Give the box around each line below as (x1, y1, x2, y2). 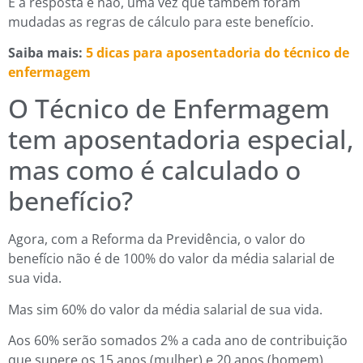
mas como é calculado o (8, 152, 301, 188)
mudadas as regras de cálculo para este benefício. (8, 12, 314, 31)
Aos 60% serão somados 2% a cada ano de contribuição (8, 331, 348, 350)
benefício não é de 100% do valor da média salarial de (8, 250, 335, 268)
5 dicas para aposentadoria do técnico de (83, 44, 349, 62)
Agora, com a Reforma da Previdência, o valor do (8, 230, 305, 249)
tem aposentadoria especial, (8, 122, 354, 157)
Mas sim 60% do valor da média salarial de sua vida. (8, 300, 322, 318)
